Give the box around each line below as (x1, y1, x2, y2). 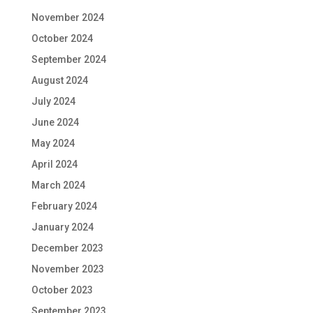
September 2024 (31, 54, 106, 66)
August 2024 (31, 75, 88, 87)
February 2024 (31, 201, 97, 212)
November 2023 (31, 263, 104, 275)
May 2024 (31, 138, 75, 150)
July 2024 (31, 96, 75, 108)
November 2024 (31, 12, 104, 24)
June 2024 (31, 117, 79, 129)
